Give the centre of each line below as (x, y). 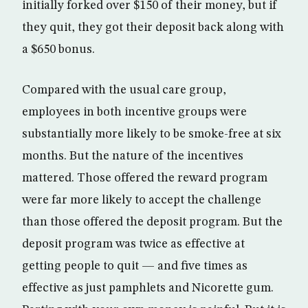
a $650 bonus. (58, 49)
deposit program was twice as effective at (133, 244)
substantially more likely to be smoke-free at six (152, 134)
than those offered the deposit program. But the (152, 222)
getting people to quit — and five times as (135, 266)
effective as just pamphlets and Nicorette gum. (148, 288)
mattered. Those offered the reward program (145, 178)
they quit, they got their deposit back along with (153, 27)
